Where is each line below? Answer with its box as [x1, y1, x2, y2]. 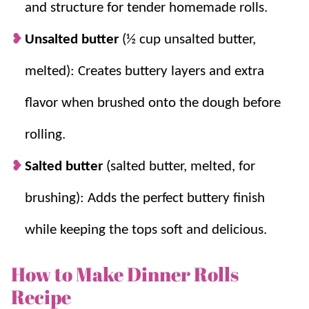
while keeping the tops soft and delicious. [25, 222, 267, 237]
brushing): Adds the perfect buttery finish [25, 190, 265, 206]
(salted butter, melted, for [106, 159, 255, 174]
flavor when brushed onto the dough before [25, 95, 281, 110]
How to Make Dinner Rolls [11, 260, 239, 287]
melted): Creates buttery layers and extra [25, 63, 264, 79]
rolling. [25, 127, 66, 142]
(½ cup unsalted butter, [122, 32, 256, 47]
